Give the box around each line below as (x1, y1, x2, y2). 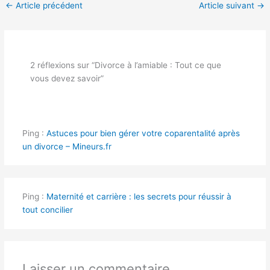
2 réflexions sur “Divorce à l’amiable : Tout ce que (30, 60, 222, 71)
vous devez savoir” (30, 74, 104, 84)
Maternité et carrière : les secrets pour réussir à (46, 192, 231, 202)
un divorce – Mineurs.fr (22, 141, 111, 151)
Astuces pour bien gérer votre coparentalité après (46, 128, 240, 138)
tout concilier (22, 205, 73, 215)
